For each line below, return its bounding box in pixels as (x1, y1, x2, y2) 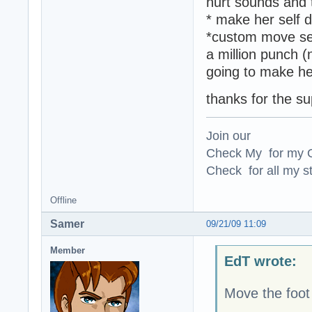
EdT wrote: (224, 253, 297, 270)
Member (50, 244, 85, 256)
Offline (50, 194, 77, 205)
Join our (206, 127, 251, 143)
